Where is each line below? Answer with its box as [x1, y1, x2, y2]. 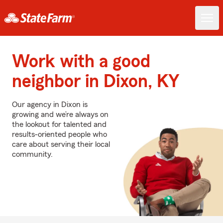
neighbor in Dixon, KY [12, 73, 180, 91]
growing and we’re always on [12, 111, 109, 118]
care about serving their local [12, 140, 110, 148]
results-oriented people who [12, 130, 107, 138]
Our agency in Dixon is [12, 101, 88, 109]
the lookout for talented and [12, 120, 107, 128]
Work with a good [12, 53, 150, 71]
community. [12, 150, 53, 158]
